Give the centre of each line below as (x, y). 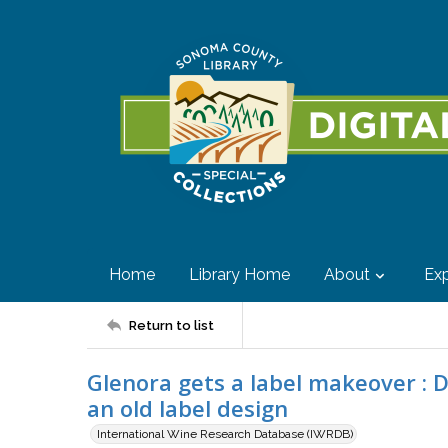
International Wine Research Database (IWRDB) (225, 434)
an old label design (187, 408)
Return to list (171, 325)
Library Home (239, 274)
